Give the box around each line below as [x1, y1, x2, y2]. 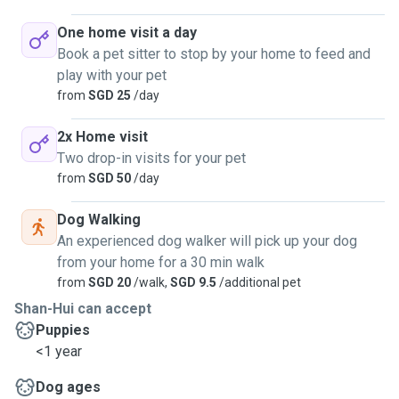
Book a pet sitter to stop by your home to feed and [57, 45, 370, 62]
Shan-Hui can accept [14, 300, 151, 317]
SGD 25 [85, 88, 131, 102]
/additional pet [216, 275, 301, 289]
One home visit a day [57, 24, 197, 41]
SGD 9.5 [170, 275, 216, 289]
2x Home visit [57, 128, 148, 145]
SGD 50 [85, 171, 131, 185]
